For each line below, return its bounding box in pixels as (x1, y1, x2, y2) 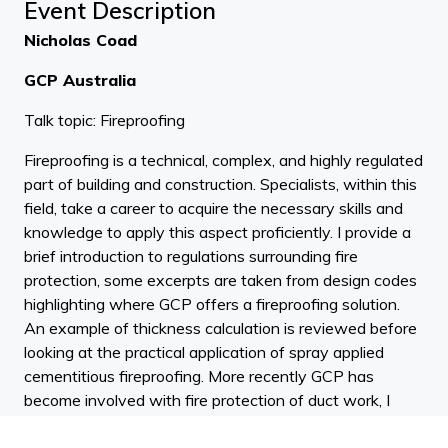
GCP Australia (24, 70, 136, 90)
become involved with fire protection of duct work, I (24, 390, 390, 410)
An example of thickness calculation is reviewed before (24, 318, 417, 338)
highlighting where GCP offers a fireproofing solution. (24, 294, 400, 314)
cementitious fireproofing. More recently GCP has (24, 366, 374, 386)
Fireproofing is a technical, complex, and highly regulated (24, 150, 423, 170)
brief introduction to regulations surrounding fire (24, 246, 358, 266)
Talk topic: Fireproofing (24, 110, 185, 130)
